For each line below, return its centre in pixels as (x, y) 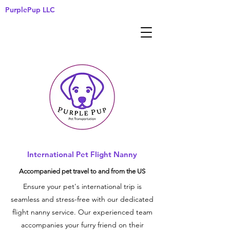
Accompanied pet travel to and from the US (82, 171)
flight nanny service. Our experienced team (82, 212)
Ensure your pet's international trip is (82, 186)
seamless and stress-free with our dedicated (82, 199)
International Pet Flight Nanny (82, 154)
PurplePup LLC (30, 10)
